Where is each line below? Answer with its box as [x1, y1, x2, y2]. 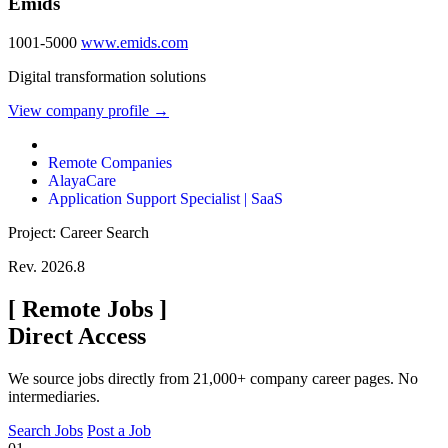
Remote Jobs [16, 295, 159, 322]
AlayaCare [48, 171, 116, 189]
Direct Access [8, 322, 146, 349]
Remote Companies [48, 153, 172, 171]
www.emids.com [81, 33, 188, 51]
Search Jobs [8, 421, 83, 439]
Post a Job [87, 421, 151, 439]
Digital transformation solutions [8, 67, 206, 85]
